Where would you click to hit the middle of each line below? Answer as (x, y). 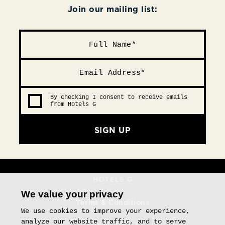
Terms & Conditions (113, 203)
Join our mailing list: (113, 9)
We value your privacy (73, 194)
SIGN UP (113, 130)
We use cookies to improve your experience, (106, 211)
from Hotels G (73, 105)
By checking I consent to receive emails (119, 98)
